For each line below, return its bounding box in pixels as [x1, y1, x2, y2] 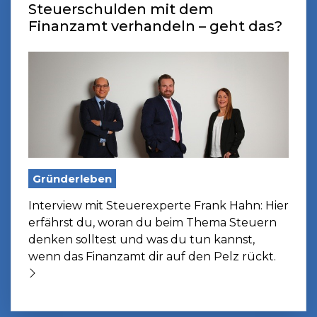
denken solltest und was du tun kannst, [28, 232, 255, 246]
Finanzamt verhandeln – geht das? [28, 17, 282, 35]
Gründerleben [33, 171, 112, 185]
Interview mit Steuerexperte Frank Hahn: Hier [28, 198, 289, 212]
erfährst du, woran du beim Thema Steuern [28, 215, 277, 229]
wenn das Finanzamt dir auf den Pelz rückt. [28, 249, 276, 263]
